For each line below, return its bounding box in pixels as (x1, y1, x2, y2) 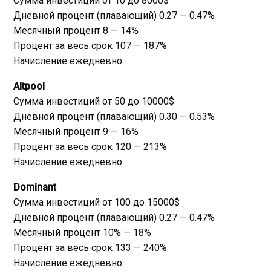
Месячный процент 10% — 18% (13, 226, 151, 238)
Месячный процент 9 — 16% (13, 125, 139, 137)
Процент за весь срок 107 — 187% (13, 39, 167, 51)
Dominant (13, 181, 56, 193)
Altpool (13, 80, 45, 92)
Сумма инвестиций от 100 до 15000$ (13, 196, 180, 208)
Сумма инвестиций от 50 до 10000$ (13, 95, 174, 107)
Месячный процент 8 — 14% (13, 24, 139, 36)
